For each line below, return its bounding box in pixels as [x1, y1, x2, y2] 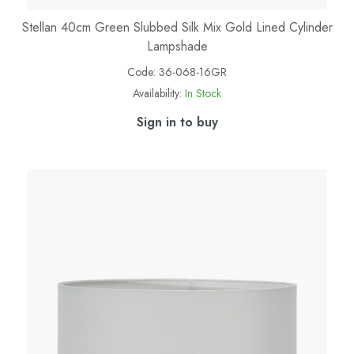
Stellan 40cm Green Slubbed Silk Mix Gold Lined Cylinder [21, 18, 333, 37]
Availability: [133, 85, 182, 102]
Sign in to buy [136, 113, 218, 132]
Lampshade [146, 37, 208, 56]
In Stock [185, 85, 221, 102]
